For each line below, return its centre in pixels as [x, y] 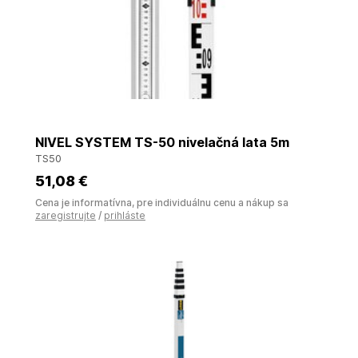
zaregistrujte [66, 215]
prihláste [125, 215]
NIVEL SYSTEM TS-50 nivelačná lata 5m [162, 142]
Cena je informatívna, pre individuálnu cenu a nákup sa [162, 203]
